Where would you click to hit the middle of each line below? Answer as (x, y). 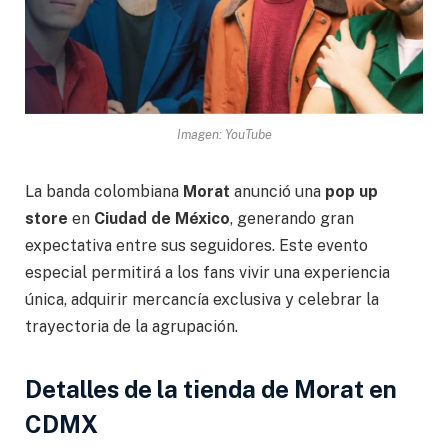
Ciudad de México (162, 218)
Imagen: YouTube (224, 134)
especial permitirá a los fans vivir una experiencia (207, 272)
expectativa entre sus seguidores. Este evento (196, 245)
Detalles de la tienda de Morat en (211, 388)
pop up (351, 191)
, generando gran (292, 218)
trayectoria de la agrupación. (131, 326)
